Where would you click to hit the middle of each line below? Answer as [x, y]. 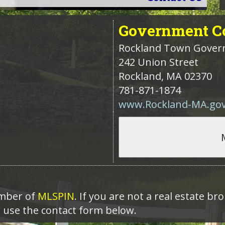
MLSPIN [56, 196]
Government [163, 31]
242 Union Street [158, 62]
